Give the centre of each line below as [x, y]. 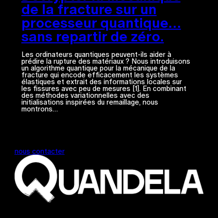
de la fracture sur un [89, 9]
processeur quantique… [101, 23]
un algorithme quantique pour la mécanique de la [98, 68]
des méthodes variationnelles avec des [85, 96]
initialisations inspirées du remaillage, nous [90, 102]
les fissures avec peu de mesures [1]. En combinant [104, 89]
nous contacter [39, 151]
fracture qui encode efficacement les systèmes [100, 75]
